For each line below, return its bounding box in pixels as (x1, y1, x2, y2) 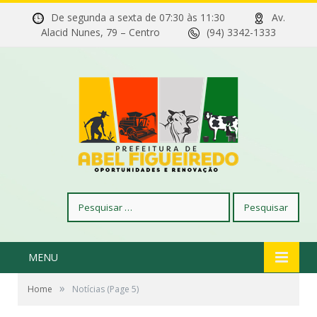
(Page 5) (105, 283, 139, 295)
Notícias (72, 283, 105, 295)
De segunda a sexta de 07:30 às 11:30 (50, 11, 253, 24)
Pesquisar (67, 192, 111, 206)
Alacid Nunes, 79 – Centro (41, 25, 188, 39)
